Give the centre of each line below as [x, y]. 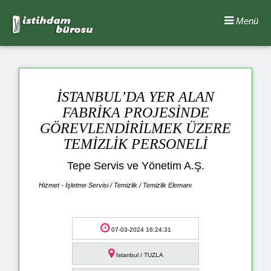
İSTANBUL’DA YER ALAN [135, 97]
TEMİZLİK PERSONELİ [135, 144]
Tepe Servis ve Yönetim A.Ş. [135, 166]
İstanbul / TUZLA [139, 255]
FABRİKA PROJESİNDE [135, 113]
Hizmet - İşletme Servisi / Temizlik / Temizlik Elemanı [115, 185]
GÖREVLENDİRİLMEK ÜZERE [135, 129]
